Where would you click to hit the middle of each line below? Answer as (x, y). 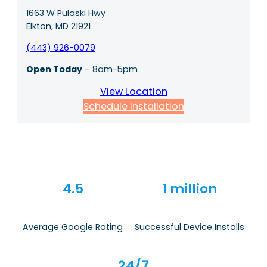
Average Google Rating (73, 227)
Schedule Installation (133, 107)
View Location (133, 92)
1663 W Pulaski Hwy (66, 13)
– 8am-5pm (110, 69)
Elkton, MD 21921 (58, 26)
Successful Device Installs (190, 227)
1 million (190, 188)
